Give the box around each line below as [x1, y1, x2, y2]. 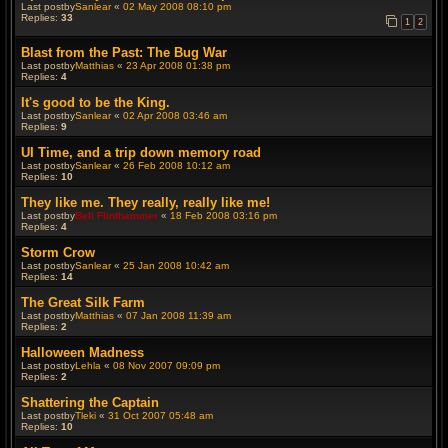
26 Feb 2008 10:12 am [123, 160, 230, 171]
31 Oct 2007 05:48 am [108, 410, 213, 421]
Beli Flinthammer [75, 210, 158, 221]
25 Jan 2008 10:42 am [123, 260, 229, 271]
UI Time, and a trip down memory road [21, 145, 261, 160]
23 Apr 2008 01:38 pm [126, 60, 230, 71]
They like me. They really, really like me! [21, 195, 270, 210]
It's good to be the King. [21, 95, 170, 110]
